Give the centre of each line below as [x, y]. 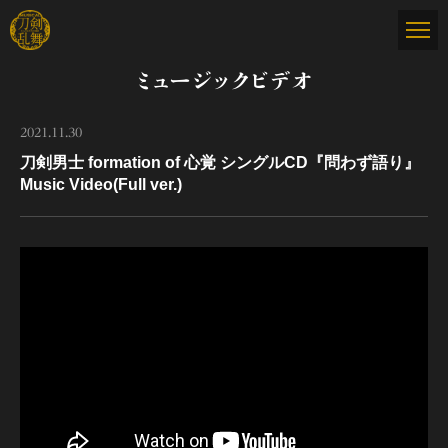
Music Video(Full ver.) [101, 184]
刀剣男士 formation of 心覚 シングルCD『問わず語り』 [220, 162]
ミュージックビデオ [224, 81]
